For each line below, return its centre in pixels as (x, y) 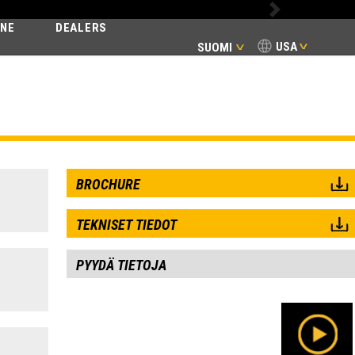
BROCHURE (108, 184)
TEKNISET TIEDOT (126, 225)
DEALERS (81, 28)
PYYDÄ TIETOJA (121, 265)
